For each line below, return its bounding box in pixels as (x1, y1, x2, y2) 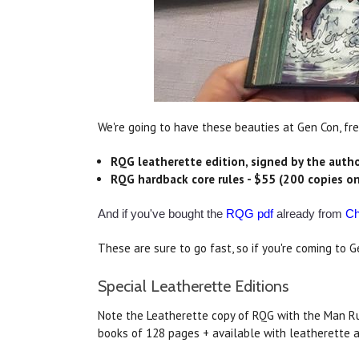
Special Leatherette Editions (98, 276, 288, 296)
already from (273, 207, 345, 221)
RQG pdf (226, 207, 273, 221)
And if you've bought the (98, 207, 226, 221)
